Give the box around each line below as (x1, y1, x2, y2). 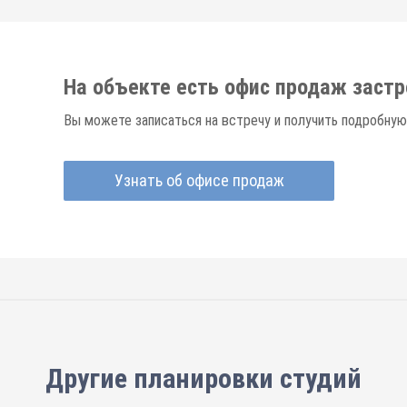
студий (280, 362, 362, 394)
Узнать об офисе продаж (114, 171, 284, 190)
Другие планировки (45, 362, 280, 394)
